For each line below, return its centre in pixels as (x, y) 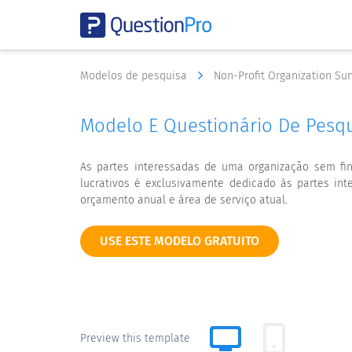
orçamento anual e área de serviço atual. (184, 200)
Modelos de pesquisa (135, 76)
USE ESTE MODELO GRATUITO (180, 241)
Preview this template (135, 338)
